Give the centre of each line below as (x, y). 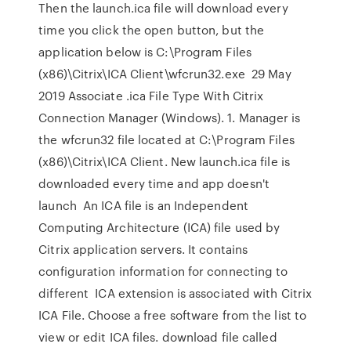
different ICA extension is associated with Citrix (175, 293)
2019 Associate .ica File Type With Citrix (151, 96)
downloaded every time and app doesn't (154, 183)
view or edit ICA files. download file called (158, 337)
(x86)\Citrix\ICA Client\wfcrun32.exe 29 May (165, 74)
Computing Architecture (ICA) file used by (159, 227)
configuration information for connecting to (163, 271)
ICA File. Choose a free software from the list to (173, 315)
